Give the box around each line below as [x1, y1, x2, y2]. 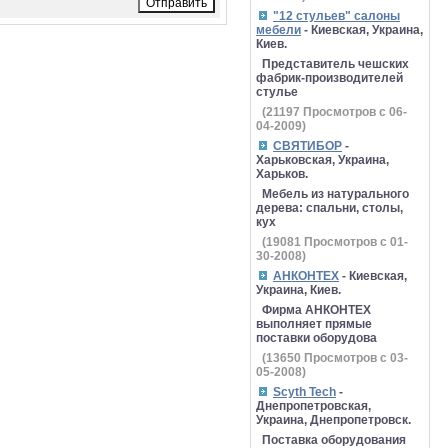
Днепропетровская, [256, 399, 371, 413]
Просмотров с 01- [301, 235, 408, 249]
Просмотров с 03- [301, 351, 408, 365]
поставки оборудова [256, 331, 377, 345]
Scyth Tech [273, 385, 336, 399]
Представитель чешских [262, 57, 409, 71]
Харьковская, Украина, [256, 153, 389, 167]
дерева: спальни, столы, [256, 201, 403, 215]
